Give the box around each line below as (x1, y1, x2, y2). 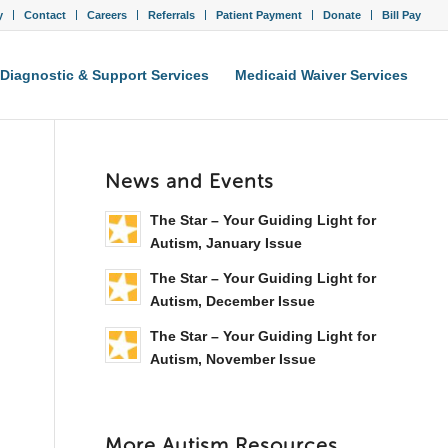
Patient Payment (216, 9, 303, 21)
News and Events (105, 169, 275, 193)
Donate (323, 9, 362, 21)
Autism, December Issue (150, 294, 316, 309)
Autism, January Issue (150, 236, 303, 251)
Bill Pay (382, 9, 422, 21)
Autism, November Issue (150, 352, 317, 367)
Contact (24, 9, 67, 21)
